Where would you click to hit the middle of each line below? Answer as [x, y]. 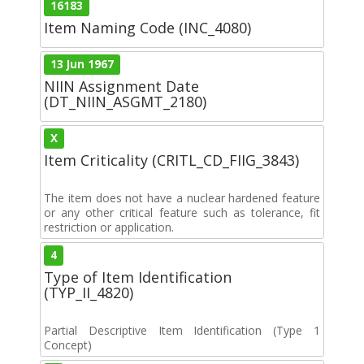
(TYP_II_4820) [89, 292]
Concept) [68, 344]
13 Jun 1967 [82, 64]
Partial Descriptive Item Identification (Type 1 [182, 330]
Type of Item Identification [138, 277]
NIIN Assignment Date [121, 86]
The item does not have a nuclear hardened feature [182, 197]
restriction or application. [109, 227]
